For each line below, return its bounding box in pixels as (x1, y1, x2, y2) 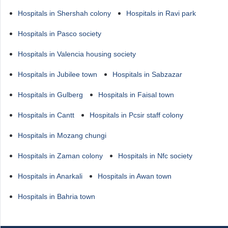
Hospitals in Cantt (18, 111, 74, 119)
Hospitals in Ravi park (126, 9, 196, 17)
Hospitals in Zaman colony (18, 152, 103, 160)
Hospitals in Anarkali (18, 172, 82, 180)
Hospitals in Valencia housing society (18, 50, 136, 58)
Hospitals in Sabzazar (112, 70, 182, 78)
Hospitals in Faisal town (98, 91, 174, 99)
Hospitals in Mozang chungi (18, 131, 106, 139)
